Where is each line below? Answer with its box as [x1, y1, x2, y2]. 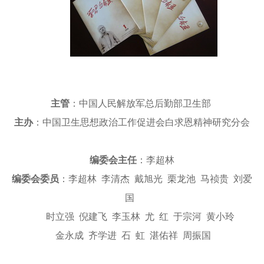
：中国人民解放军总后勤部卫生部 [70, 98, 213, 108]
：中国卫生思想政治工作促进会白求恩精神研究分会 [33, 117, 250, 127]
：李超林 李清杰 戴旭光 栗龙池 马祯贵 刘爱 [59, 174, 252, 184]
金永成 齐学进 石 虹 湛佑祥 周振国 [48, 230, 216, 240]
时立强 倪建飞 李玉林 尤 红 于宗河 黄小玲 [22, 212, 242, 222]
